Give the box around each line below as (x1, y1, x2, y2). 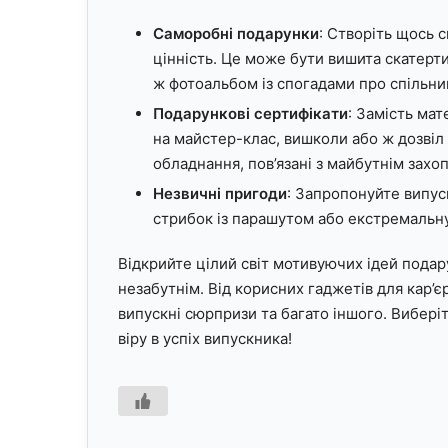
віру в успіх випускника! (118, 328, 292, 348)
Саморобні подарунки (153, 23, 319, 43)
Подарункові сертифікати (153, 103, 348, 123)
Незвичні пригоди (153, 183, 287, 203)
